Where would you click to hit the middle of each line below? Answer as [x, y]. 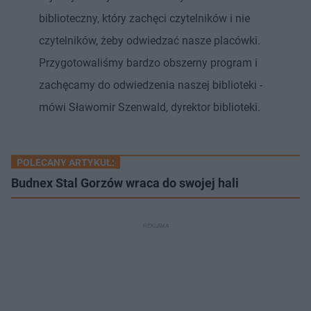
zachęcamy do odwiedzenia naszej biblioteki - [151, 85]
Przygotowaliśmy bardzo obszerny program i [148, 62]
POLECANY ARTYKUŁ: [66, 162]
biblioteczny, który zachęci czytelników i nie [144, 18]
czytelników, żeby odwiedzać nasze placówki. [150, 40]
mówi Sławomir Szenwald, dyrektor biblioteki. [150, 107]
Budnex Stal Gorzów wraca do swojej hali [125, 183]
